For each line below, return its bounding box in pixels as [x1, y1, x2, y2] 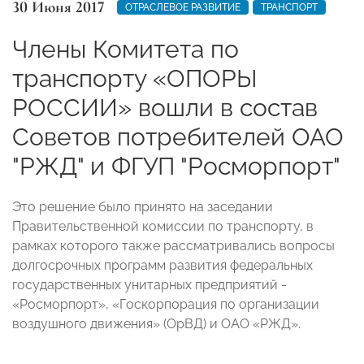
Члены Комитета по [12, 34, 239, 63]
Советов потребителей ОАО [12, 122, 344, 151]
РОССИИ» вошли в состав [12, 93, 318, 122]
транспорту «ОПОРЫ [12, 63, 258, 93]
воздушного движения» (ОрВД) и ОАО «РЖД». [12, 315, 301, 331]
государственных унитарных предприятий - [12, 276, 287, 292]
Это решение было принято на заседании [12, 198, 273, 214]
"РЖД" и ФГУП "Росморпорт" [12, 151, 340, 180]
